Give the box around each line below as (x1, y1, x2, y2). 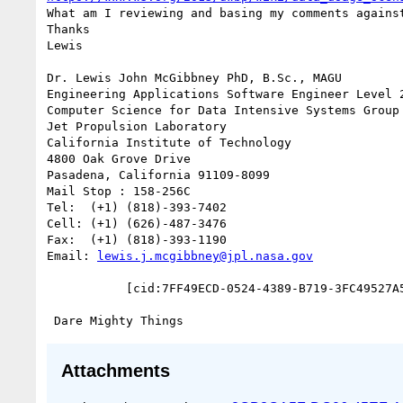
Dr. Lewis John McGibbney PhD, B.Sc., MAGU (47, 70, 342, 85)
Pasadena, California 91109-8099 (47, 167, 270, 182)
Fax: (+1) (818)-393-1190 (47, 232, 227, 246)
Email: (47, 248, 97, 263)
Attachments (61, 361, 170, 381)
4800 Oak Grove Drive (47, 151, 191, 166)
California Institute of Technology (47, 135, 291, 149)
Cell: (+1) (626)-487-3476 (47, 216, 227, 230)
